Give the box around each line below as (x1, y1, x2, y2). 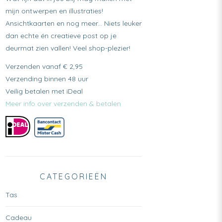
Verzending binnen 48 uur (5, 74, 88, 83)
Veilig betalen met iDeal (5, 86, 83, 96)
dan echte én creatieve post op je (5, 31, 116, 40)
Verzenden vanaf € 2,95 (5, 61, 83, 71)
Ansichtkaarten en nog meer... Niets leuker (5, 18, 142, 28)
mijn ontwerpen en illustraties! (5, 6, 103, 15)
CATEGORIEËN (39, 171, 108, 181)
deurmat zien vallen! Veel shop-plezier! (5, 43, 130, 53)
